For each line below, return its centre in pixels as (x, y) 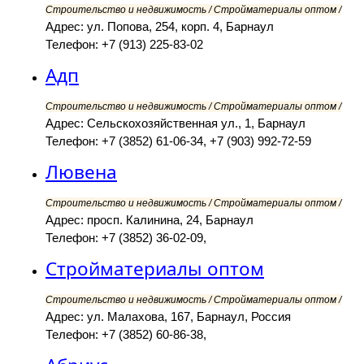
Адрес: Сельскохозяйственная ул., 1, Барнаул (175, 123)
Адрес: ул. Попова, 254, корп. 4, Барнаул (160, 27)
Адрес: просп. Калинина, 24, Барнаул (149, 220)
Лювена (81, 172)
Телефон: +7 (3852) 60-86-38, (126, 335)
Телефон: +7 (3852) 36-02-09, (126, 238)
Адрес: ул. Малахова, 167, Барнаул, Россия (168, 317)
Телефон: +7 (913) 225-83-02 (124, 45)
